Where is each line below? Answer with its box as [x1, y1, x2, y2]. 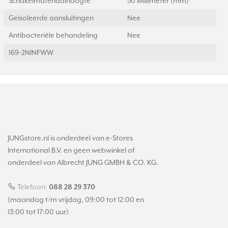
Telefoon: [16, 183, 49, 191]
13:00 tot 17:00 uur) [8, 208, 69, 216]
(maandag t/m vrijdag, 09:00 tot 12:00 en [8, 195, 144, 204]
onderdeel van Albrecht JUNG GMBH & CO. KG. [8, 158, 158, 166]
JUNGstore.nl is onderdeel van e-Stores [8, 134, 133, 142]
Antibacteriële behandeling [9, 31, 98, 39]
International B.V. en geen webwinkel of [8, 146, 134, 154]
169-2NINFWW [9, 48, 53, 56]
